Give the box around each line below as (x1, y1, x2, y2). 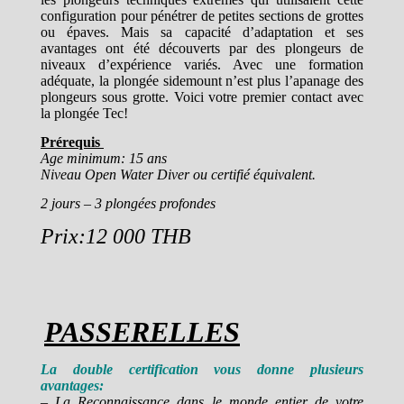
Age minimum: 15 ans (41, 150, 167, 166)
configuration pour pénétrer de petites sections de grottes (41, 7, 363, 23)
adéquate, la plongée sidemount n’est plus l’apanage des (41, 72, 363, 88)
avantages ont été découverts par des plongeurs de (41, 40, 363, 56)
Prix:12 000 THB (41, 224, 191, 248)
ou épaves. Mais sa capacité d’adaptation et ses (41, 23, 363, 40)
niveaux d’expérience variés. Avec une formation (41, 56, 363, 72)
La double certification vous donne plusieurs (41, 361, 363, 377)
